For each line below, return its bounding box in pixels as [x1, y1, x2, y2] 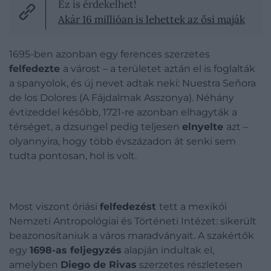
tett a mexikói [159, 201, 227, 212]
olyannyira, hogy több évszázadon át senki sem [9, 135, 236, 147]
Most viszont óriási [9, 201, 100, 212]
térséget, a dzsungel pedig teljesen [9, 121, 182, 132]
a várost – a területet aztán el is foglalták [63, 63, 255, 74]
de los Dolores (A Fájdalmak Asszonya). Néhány [9, 92, 234, 103]
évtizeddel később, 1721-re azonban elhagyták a [9, 106, 237, 118]
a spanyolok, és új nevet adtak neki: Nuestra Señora [9, 77, 256, 89]
